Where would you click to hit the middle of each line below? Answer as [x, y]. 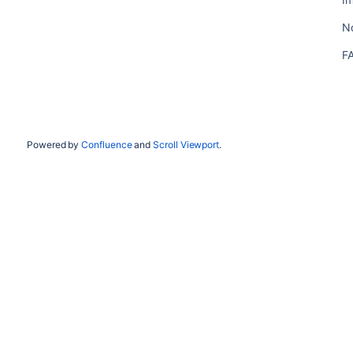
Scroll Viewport [186, 145]
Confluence [107, 145]
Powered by [54, 145]
